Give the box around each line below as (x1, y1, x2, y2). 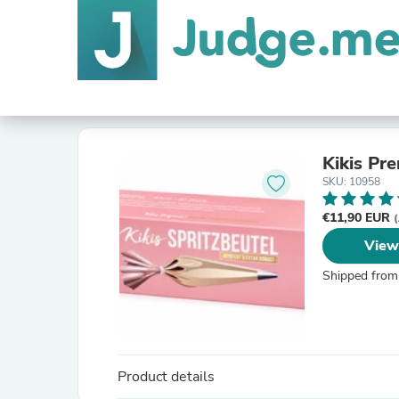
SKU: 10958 (322, 175, 380, 189)
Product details (118, 367, 215, 387)
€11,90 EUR (322, 209, 394, 226)
